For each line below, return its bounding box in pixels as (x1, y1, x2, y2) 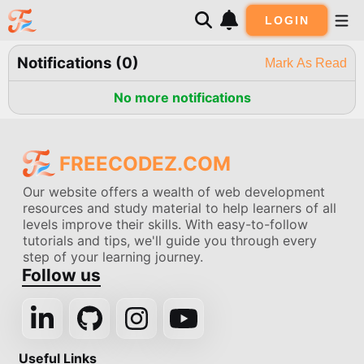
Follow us (22, 265, 102, 285)
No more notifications (113, 89, 251, 106)
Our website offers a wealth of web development (23, 184, 326, 200)
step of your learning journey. (23, 249, 204, 265)
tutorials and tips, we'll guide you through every (23, 232, 318, 249)
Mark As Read (265, 55, 347, 70)
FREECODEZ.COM (59, 151, 232, 175)
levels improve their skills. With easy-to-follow (23, 216, 309, 232)
